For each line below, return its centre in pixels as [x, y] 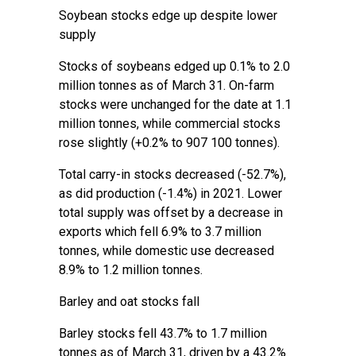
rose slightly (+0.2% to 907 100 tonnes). [169, 143]
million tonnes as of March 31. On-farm [166, 85]
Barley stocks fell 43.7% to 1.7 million [163, 333]
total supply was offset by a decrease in [171, 213]
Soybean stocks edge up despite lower [168, 15]
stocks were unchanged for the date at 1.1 [175, 104]
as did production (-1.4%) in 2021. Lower [170, 193]
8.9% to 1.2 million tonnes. [131, 270]
